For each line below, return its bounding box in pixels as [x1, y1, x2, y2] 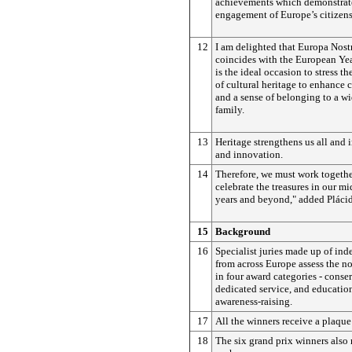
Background [215, 225, 270, 237]
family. [215, 104, 244, 115]
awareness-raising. [215, 295, 292, 307]
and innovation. [215, 148, 283, 160]
